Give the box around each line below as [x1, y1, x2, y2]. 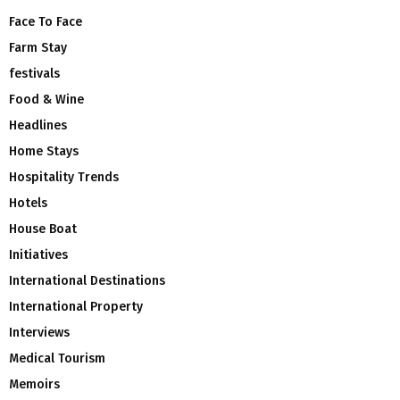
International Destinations [9, 272, 165, 288]
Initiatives [9, 246, 68, 262]
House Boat [9, 221, 77, 237]
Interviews [9, 324, 70, 340]
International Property [9, 298, 143, 314]
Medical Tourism [9, 350, 105, 366]
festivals [9, 65, 60, 81]
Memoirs [9, 376, 60, 392]
